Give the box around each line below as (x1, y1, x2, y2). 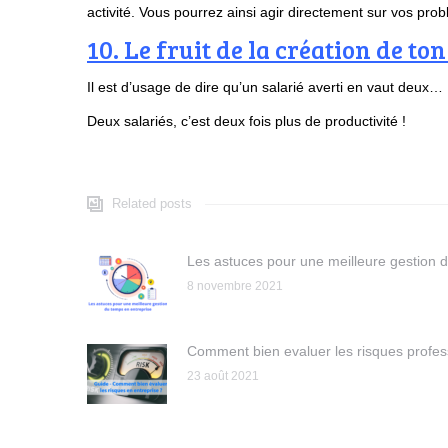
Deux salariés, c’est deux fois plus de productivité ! (87, 113, 406, 130)
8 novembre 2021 (187, 279, 283, 294)
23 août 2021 (187, 369, 259, 384)
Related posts (112, 196, 192, 212)
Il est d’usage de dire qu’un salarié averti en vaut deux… (87, 79, 443, 96)
